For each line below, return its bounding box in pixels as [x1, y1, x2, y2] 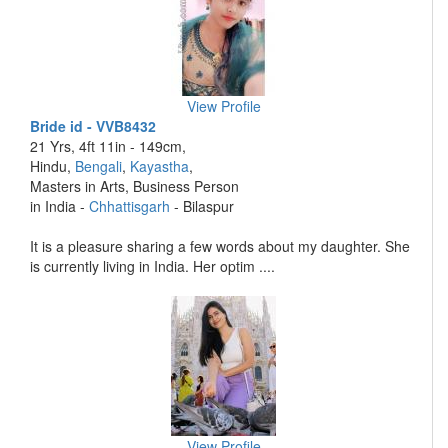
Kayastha [130, 156, 189, 176]
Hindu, [30, 156, 75, 176]
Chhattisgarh [89, 196, 170, 216]
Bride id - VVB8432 [30, 116, 156, 136]
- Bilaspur [170, 196, 234, 216]
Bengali [75, 156, 122, 176]
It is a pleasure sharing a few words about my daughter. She [30, 236, 410, 256]
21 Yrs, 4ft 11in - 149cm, [30, 136, 186, 156]
